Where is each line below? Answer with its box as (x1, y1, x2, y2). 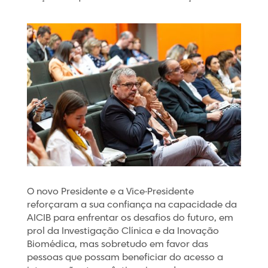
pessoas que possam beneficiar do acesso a (26, 251, 223, 264)
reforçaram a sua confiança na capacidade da (26, 199, 237, 212)
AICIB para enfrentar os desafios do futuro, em (26, 212, 233, 225)
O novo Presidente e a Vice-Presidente (26, 185, 194, 199)
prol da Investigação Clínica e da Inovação (26, 225, 219, 238)
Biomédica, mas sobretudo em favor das (26, 238, 208, 251)
